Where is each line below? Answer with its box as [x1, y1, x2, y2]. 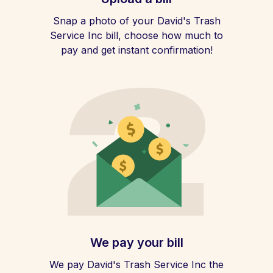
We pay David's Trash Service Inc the [49, 258, 224, 271]
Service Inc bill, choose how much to [50, 29, 223, 41]
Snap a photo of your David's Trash [52, 15, 221, 27]
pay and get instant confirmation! [60, 44, 213, 56]
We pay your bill [90, 235, 183, 250]
